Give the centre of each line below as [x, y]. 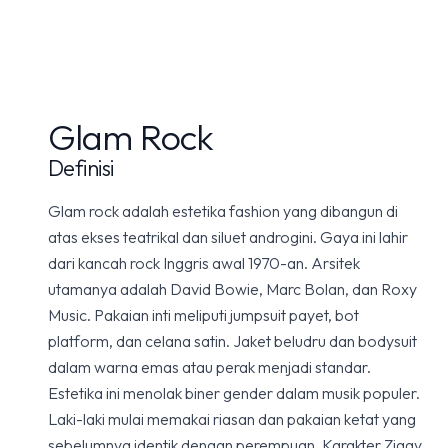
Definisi [81, 168]
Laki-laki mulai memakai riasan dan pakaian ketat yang [232, 419]
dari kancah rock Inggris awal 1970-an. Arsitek [204, 263]
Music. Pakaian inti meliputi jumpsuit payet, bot [203, 315]
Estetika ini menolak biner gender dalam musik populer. [234, 393]
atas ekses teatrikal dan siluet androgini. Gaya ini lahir [228, 237]
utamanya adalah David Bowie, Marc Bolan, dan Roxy [232, 289]
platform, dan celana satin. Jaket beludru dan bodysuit [232, 341]
